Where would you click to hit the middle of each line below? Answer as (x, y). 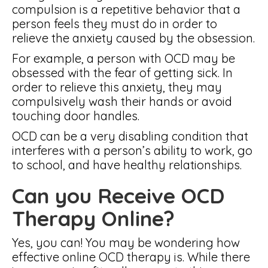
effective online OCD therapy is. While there (131, 257)
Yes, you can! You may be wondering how (126, 243)
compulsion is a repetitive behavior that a (126, 9)
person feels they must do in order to (115, 24)
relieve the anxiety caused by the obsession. (133, 38)
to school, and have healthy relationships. (127, 165)
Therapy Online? (93, 218)
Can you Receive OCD (118, 196)
